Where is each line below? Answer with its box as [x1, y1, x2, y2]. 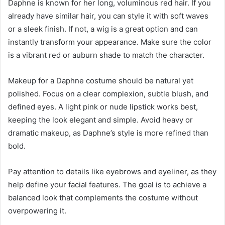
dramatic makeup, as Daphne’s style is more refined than [8, 128, 208, 138]
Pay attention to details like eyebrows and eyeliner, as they [8, 167, 216, 177]
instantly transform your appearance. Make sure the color [8, 37, 211, 47]
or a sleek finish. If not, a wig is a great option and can [8, 24, 198, 34]
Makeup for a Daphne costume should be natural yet [8, 76, 193, 86]
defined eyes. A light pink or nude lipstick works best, [8, 102, 198, 112]
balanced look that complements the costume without [8, 193, 198, 203]
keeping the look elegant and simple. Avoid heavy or [8, 115, 193, 125]
